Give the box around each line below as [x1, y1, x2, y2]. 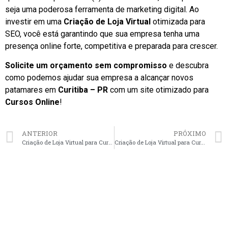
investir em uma [5, 16, 64, 26]
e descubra [167, 61, 209, 71]
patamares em [5, 85, 58, 95]
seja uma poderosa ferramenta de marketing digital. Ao [5, 4, 199, 14]
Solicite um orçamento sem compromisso [5, 61, 167, 71]
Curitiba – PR [58, 85, 108, 95]
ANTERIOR [22, 129, 58, 137]
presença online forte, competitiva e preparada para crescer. [5, 41, 218, 51]
